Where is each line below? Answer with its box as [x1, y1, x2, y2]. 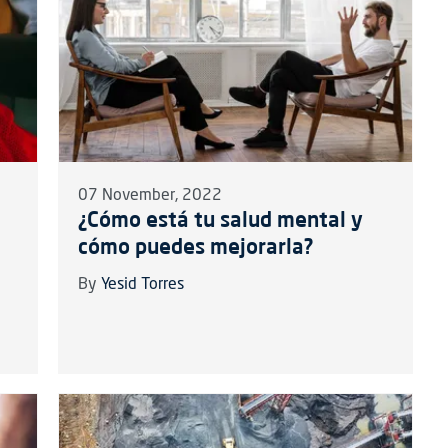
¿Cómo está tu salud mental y [77, 206, 363, 233]
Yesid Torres [100, 277, 184, 294]
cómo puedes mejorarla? [77, 233, 313, 260]
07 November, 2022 [77, 188, 222, 205]
